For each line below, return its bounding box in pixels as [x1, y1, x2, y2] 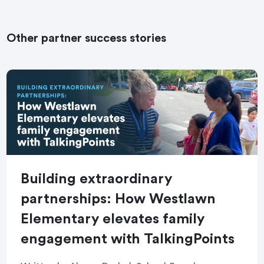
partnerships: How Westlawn [21, 192, 216, 206]
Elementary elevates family [21, 212, 205, 226]
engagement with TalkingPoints [21, 232, 235, 246]
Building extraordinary [21, 171, 173, 186]
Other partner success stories [6, 32, 167, 44]
